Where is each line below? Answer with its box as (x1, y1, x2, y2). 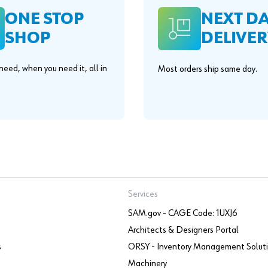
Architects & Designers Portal (128, 226, 239, 235)
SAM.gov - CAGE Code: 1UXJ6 (128, 209, 238, 218)
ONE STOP (5, 10, 84, 28)
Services (128, 190, 159, 199)
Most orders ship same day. (158, 65, 257, 74)
